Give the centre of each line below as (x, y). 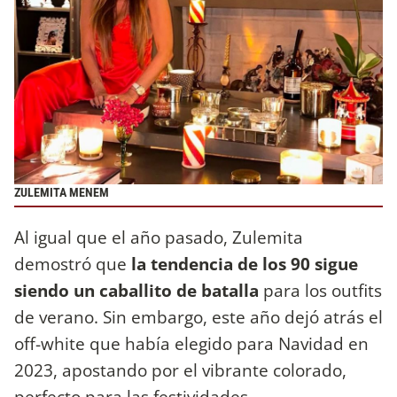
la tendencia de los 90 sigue (245, 264)
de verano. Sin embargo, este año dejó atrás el (198, 317)
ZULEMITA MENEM (62, 193)
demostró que (73, 264)
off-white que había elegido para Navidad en (191, 344)
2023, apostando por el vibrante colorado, (180, 370)
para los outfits (323, 291)
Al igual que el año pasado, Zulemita (159, 237)
